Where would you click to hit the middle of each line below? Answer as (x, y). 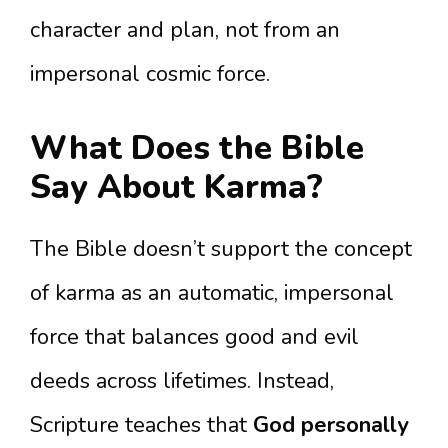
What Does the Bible (197, 148)
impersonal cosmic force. (150, 74)
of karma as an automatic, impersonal (212, 293)
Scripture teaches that (141, 425)
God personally (331, 425)
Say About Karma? (176, 187)
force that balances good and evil (194, 337)
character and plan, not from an (185, 30)
